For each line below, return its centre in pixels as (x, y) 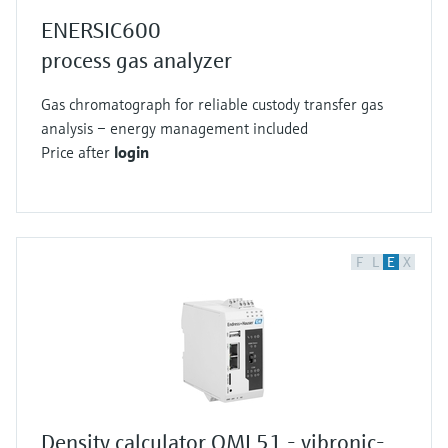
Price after (77, 152)
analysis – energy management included (174, 128)
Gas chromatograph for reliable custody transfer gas (212, 104)
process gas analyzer (136, 60)
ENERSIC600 (101, 30)
